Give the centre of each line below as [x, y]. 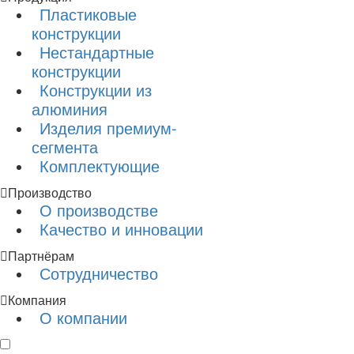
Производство [50, 192]
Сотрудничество [99, 273]
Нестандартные [97, 52]
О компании [83, 317]
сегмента [65, 147]
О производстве [99, 210]
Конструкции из [96, 90]
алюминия [70, 109]
